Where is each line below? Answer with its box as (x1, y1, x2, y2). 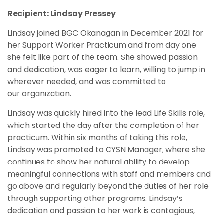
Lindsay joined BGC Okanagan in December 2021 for (7, 27, 203, 39)
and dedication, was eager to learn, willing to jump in (7, 64, 205, 75)
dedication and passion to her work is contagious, (7, 205, 195, 217)
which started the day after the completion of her (7, 120, 199, 131)
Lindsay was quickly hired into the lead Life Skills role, (7, 108, 205, 119)
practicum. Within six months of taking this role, (7, 132, 187, 144)
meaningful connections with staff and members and (7, 168, 211, 180)
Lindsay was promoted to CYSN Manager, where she (7, 144, 205, 156)
